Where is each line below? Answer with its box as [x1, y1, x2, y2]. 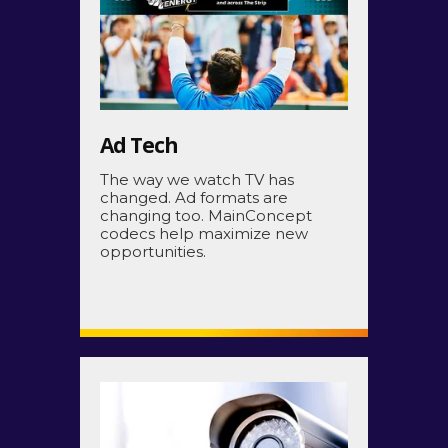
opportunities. [100, 241, 206, 261]
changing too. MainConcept [100, 205, 312, 225]
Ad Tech [100, 130, 178, 159]
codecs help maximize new [100, 223, 308, 243]
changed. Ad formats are [100, 187, 288, 207]
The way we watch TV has [100, 169, 294, 189]
